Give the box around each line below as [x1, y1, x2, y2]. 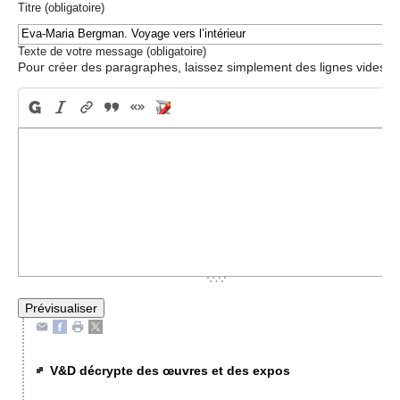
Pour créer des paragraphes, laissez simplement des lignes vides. [18, 59, 389, 74]
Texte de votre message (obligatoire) [18, 44, 206, 58]
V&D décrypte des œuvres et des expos [50, 363, 291, 379]
